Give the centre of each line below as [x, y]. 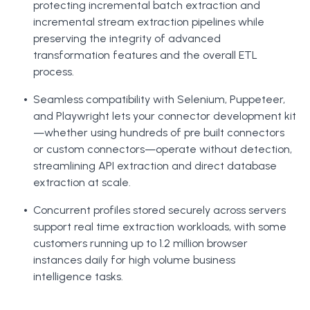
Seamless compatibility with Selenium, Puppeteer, [159, 99]
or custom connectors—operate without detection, [163, 149]
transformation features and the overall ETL [145, 55]
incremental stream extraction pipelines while [149, 22]
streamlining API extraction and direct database [155, 166]
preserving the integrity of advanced [127, 38]
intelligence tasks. [78, 276]
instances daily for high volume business [134, 260]
